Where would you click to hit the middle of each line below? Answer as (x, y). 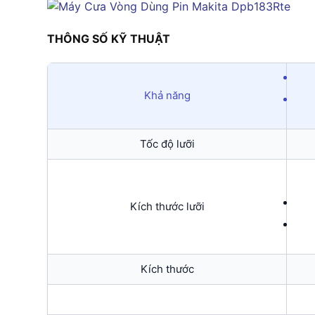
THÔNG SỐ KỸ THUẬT (109, 39)
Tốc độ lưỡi (167, 143)
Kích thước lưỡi (167, 206)
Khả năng (167, 95)
